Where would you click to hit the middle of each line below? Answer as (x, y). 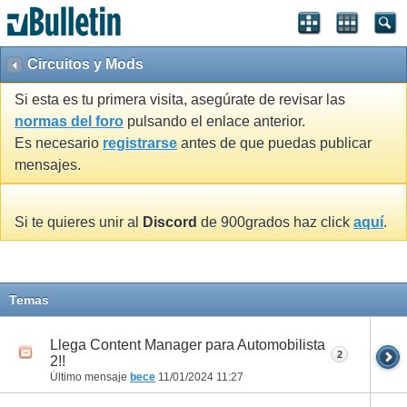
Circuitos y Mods (85, 64)
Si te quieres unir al (79, 223)
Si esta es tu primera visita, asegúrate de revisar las (180, 100)
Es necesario (59, 144)
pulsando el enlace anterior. (214, 122)
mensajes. (48, 165)
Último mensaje (90, 377)
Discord (170, 223)
